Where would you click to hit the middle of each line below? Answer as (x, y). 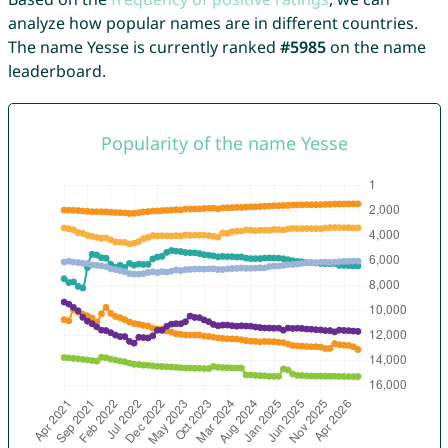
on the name (375, 47)
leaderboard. (56, 71)
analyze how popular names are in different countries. (212, 23)
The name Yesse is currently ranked (143, 47)
